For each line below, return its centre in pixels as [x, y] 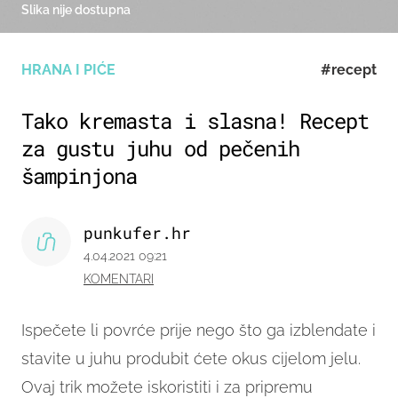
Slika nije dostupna [76, 10]
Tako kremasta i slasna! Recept [195, 121]
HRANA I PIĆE [68, 70]
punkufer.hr [137, 233]
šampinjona [80, 176]
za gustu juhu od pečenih [160, 149]
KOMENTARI [119, 279]
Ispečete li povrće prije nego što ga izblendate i [199, 330]
